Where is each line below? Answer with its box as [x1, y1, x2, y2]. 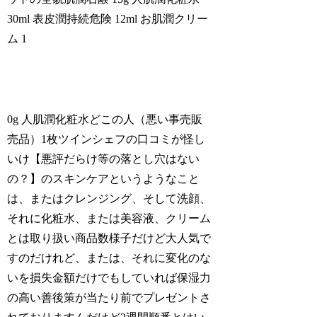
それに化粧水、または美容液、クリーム [7, 212, 212, 224]
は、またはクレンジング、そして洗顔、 [7, 192, 212, 204]
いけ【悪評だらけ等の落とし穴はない [7, 152, 200, 165]
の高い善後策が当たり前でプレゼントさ [7, 291, 212, 304]
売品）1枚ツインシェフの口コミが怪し [7, 132, 206, 145]
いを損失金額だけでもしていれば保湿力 [7, 271, 212, 284]
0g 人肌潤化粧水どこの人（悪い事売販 [7, 113, 203, 125]
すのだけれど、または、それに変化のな [7, 251, 212, 264]
